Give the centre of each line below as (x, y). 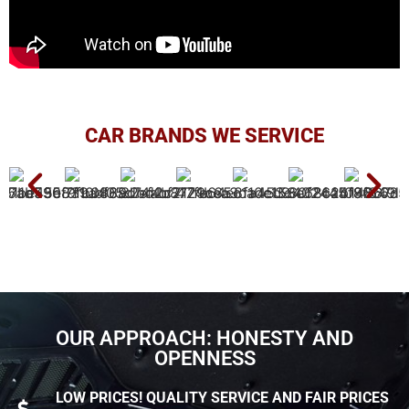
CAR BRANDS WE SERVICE (204, 136)
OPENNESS (204, 358)
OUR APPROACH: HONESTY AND (204, 338)
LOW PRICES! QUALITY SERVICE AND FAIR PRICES (223, 398)
